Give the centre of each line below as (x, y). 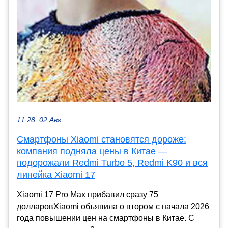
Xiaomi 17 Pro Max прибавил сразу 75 (88, 195)
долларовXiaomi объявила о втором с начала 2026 (113, 207)
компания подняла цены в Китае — (92, 151)
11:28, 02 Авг (39, 120)
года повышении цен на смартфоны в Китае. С (106, 218)
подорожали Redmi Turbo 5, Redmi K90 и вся (112, 163)
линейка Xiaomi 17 (56, 175)
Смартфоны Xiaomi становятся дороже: (102, 140)
